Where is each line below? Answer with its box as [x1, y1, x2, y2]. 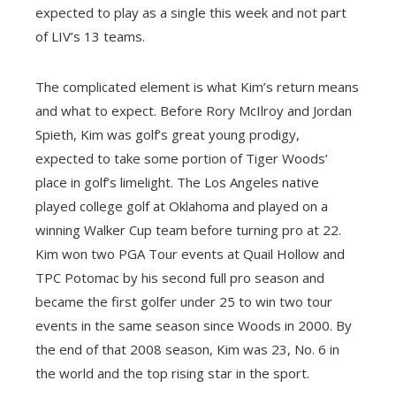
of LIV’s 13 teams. [35, 27, 145, 46]
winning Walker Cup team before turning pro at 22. [35, 221, 341, 240]
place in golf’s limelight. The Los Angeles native [35, 173, 319, 192]
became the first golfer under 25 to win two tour [35, 293, 332, 311]
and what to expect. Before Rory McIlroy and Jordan [35, 102, 352, 120]
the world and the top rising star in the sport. [35, 364, 309, 383]
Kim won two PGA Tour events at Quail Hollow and [35, 245, 345, 263]
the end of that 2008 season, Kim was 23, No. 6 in [35, 340, 339, 359]
